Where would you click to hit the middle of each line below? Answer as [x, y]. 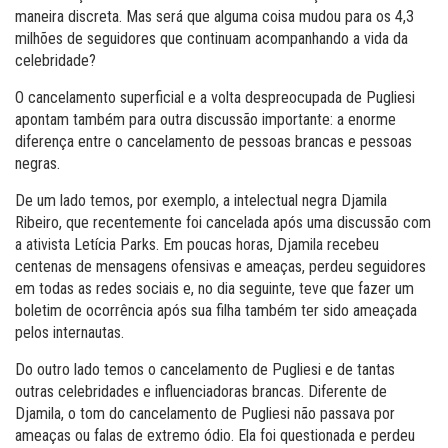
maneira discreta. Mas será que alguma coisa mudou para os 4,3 [214, 16]
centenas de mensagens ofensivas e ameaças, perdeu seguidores [220, 266]
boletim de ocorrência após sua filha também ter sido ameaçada [216, 310]
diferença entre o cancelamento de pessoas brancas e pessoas [213, 141]
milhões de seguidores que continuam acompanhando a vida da [211, 38]
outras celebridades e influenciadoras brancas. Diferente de [201, 391]
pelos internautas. [69, 332]
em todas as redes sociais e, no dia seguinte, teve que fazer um [214, 288]
